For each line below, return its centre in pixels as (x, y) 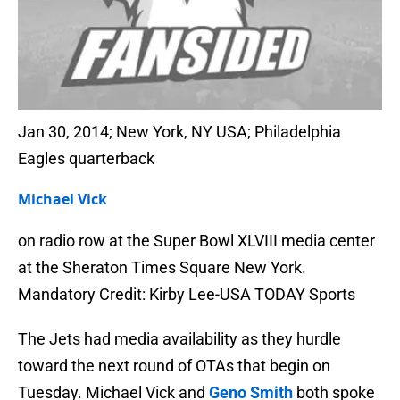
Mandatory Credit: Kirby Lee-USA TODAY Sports (187, 295)
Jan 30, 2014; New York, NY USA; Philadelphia (179, 132)
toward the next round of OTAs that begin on (174, 366)
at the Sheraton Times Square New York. (162, 268)
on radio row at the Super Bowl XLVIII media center (196, 241)
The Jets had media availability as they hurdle (179, 339)
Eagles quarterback (86, 159)
